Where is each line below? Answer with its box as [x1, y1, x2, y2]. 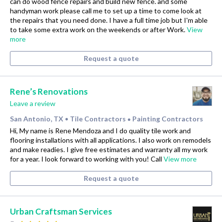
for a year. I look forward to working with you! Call [10, 154, 164, 163]
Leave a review [10, 99, 55, 108]
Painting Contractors [132, 114, 203, 123]
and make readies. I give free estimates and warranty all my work [10, 145, 208, 154]
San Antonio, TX [10, 114, 63, 123]
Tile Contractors [70, 114, 127, 123]
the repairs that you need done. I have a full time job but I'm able [10, 15, 208, 24]
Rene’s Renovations [10, 86, 88, 97]
